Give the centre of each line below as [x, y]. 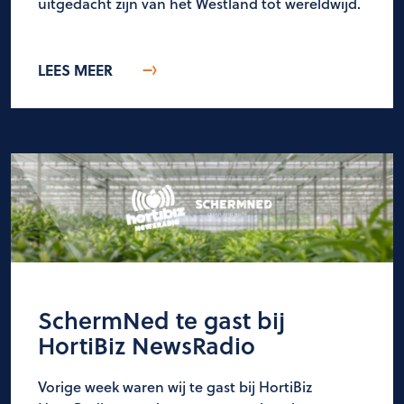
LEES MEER [75, 69]
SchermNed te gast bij [161, 320]
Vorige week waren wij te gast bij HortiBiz [175, 387]
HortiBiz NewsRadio [147, 345]
